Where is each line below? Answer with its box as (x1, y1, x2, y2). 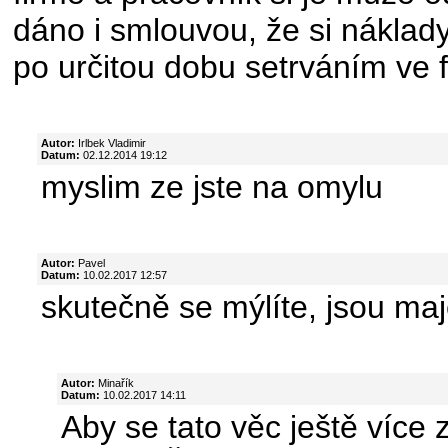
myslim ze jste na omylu (41, 168, 383, 205)
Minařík (95, 376, 134, 389)
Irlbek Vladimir (75, 136, 146, 149)
